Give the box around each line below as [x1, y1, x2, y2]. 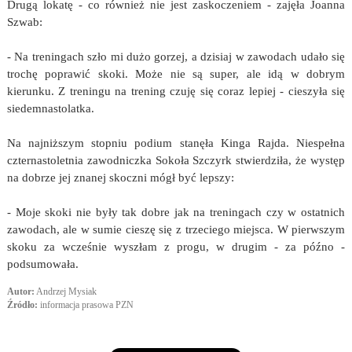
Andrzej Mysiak [35, 287, 97, 297]
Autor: [6, 287, 35, 297]
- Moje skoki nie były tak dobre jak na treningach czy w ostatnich [6, 206, 346, 218]
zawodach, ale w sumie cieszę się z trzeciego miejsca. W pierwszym [6, 223, 346, 236]
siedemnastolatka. [6, 102, 94, 115]
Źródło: [6, 300, 38, 310]
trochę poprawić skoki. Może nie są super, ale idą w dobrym [6, 68, 346, 80]
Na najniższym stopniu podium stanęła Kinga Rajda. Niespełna [6, 137, 346, 149]
